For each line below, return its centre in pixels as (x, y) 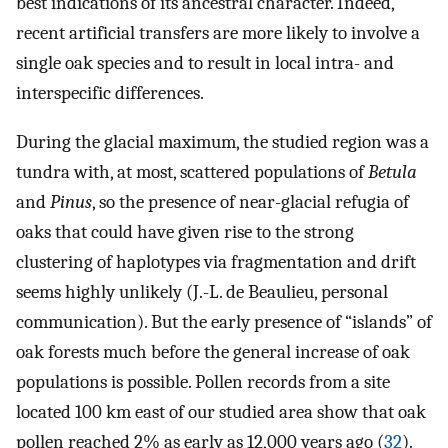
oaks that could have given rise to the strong (185, 232)
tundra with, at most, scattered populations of (192, 172)
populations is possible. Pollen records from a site (203, 382)
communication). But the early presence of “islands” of (224, 322)
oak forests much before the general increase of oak (213, 352)
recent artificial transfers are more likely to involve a (218, 33)
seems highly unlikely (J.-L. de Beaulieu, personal (202, 292)
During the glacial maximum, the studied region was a (222, 142)
